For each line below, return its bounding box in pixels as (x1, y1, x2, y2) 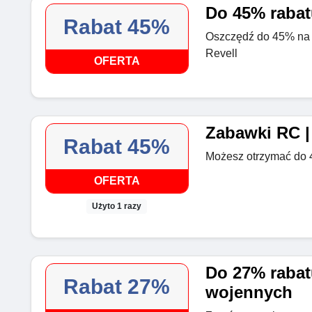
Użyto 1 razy (92, 201, 142, 212)
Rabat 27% (63, 275, 171, 299)
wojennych (205, 283, 292, 302)
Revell (205, 47, 237, 60)
